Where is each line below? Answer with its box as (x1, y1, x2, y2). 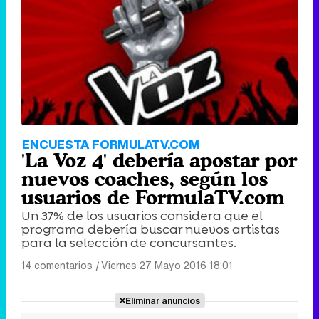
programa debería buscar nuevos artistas (21, 220, 280, 238)
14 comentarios (21, 257, 93, 273)
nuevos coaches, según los (21, 167, 268, 190)
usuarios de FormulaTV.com (21, 185, 284, 209)
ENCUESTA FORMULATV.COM (22, 135, 200, 153)
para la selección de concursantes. (21, 234, 236, 251)
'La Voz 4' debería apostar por (21, 148, 297, 172)
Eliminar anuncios (125, 293, 200, 307)
